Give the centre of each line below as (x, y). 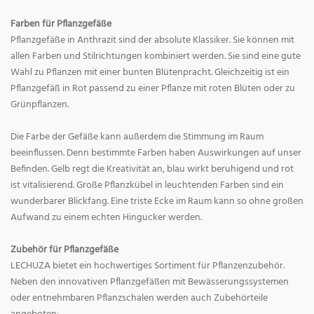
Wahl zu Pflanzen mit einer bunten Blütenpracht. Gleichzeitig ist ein (150, 73)
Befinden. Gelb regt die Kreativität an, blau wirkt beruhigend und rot (152, 170)
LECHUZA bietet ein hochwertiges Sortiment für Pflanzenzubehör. (148, 266)
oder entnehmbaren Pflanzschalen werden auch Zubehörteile (139, 299)
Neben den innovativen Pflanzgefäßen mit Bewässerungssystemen (150, 282)
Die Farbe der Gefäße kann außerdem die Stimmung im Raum (137, 137)
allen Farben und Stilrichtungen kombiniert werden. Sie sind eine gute (156, 57)
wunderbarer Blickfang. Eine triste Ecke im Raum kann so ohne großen (157, 202)
